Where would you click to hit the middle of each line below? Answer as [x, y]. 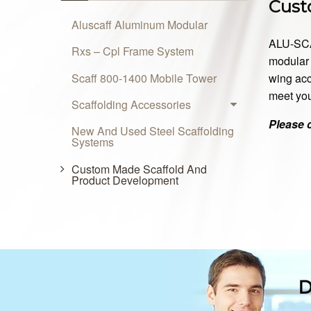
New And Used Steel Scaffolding [153, 131]
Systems [93, 142]
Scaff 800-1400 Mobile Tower [144, 78]
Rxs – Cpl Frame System [133, 51]
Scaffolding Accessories [131, 105]
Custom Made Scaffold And [139, 169]
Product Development [125, 180]
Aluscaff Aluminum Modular [140, 24]
